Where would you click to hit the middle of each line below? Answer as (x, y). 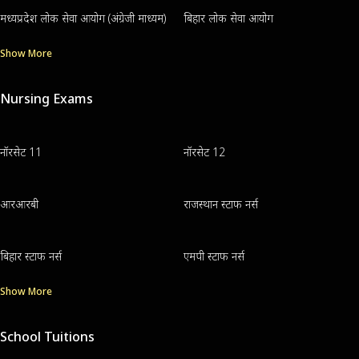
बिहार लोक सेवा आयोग (228, 18)
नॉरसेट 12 (204, 151)
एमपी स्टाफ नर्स (214, 256)
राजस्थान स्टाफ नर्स (220, 204)
